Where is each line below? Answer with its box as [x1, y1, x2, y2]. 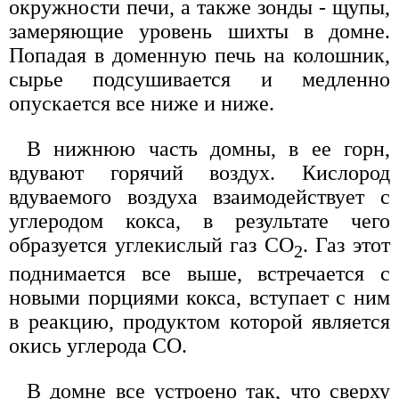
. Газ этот [302, 232, 391, 256]
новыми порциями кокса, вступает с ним [9, 285, 390, 309]
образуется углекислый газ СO [9, 232, 294, 256]
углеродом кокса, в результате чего [9, 208, 390, 232]
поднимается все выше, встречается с [9, 261, 390, 285]
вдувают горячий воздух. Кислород [9, 160, 390, 184]
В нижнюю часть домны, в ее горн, [27, 136, 390, 160]
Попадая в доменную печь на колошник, [9, 43, 390, 67]
